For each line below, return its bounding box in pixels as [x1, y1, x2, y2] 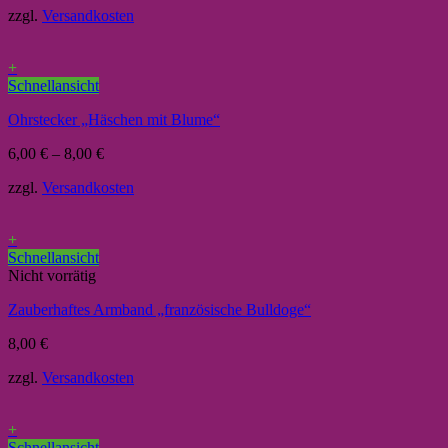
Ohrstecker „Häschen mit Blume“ [8, 111, 220, 129]
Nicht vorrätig [8, 267, 96, 285]
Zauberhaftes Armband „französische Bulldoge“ [8, 301, 311, 319]
